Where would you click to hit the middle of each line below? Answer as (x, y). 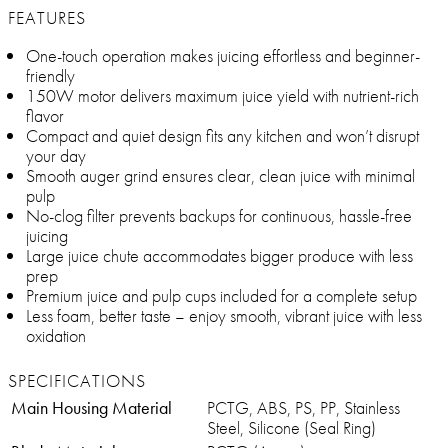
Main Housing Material (91, 408)
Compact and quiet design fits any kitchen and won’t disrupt (222, 136)
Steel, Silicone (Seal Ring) (291, 428)
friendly (50, 76)
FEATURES (47, 18)
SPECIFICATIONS (77, 381)
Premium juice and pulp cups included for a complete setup (221, 296)
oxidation (56, 336)
